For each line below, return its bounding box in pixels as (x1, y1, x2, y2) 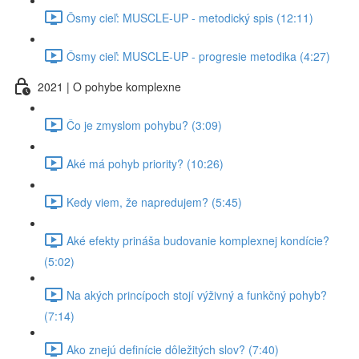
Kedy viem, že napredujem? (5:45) (67, 193, 242, 210)
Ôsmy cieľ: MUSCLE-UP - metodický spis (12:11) (67, 9, 313, 26)
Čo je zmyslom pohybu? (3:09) (67, 116, 222, 133)
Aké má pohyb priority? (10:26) (67, 155, 224, 171)
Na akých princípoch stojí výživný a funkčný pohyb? (67, 286, 327, 303)
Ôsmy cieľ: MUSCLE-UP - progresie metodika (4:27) (67, 47, 330, 64)
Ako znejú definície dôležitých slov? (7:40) (67, 341, 279, 357)
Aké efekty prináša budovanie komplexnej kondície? (67, 232, 329, 248)
